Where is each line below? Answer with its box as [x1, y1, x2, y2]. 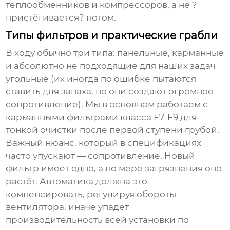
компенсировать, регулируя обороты [6, 189, 177, 200]
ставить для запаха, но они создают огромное [6, 86, 214, 97]
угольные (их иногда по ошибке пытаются [6, 73, 197, 84]
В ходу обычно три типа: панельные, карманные [6, 48, 224, 59]
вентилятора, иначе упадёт [6, 202, 129, 213]
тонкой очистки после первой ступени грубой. [6, 125, 220, 136]
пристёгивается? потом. [6, 12, 117, 23]
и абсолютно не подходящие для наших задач [6, 61, 216, 71]
